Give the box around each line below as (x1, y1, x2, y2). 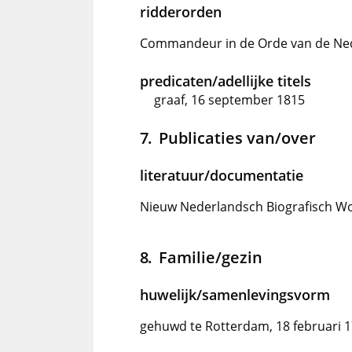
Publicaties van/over (158, 126, 316, 148)
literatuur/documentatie (140, 166, 303, 185)
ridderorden (140, 2, 222, 21)
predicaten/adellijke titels (140, 71, 311, 90)
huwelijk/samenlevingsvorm (140, 285, 330, 304)
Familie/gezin (158, 246, 262, 268)
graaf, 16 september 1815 (154, 91, 305, 108)
